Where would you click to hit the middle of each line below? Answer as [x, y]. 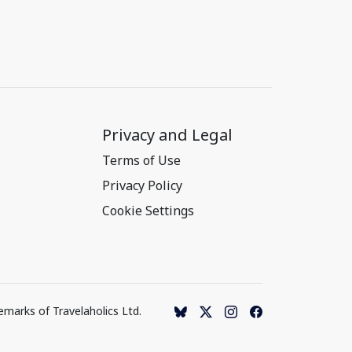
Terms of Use [141, 160]
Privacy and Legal [167, 135]
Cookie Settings [148, 211]
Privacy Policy [142, 185]
